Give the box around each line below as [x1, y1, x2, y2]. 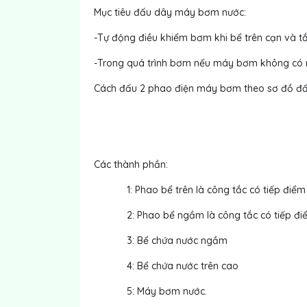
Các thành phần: [94, 158, 168, 171]
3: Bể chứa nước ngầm [94, 234, 228, 247]
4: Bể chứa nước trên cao [94, 260, 238, 272]
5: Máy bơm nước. [94, 285, 207, 297]
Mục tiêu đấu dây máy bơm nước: [94, 6, 246, 19]
